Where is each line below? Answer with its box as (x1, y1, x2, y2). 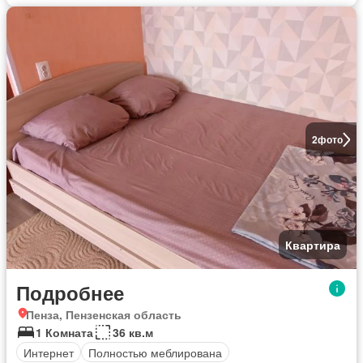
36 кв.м (113, 324, 153, 340)
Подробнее (16, 279, 124, 306)
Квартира (285, 237, 340, 253)
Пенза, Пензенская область (26, 306, 181, 322)
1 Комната (36, 324, 93, 340)
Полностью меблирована (88, 344, 222, 361)
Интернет (23, 344, 74, 361)
